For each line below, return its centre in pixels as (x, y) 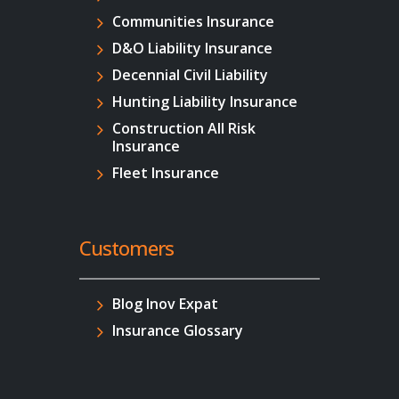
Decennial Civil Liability (191, 74)
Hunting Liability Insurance (205, 101)
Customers (126, 248)
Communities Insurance (194, 21)
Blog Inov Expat (166, 304)
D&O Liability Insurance (193, 48)
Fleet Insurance (166, 172)
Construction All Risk (184, 128)
